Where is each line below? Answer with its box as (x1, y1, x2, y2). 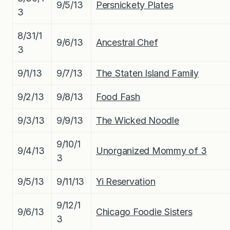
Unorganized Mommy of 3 (96, 145, 207, 156)
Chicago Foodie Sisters (96, 206, 193, 217)
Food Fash (96, 91, 140, 102)
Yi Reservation (96, 176, 156, 187)
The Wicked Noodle (96, 114, 179, 126)
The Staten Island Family (96, 67, 199, 79)
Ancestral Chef (96, 36, 158, 48)
